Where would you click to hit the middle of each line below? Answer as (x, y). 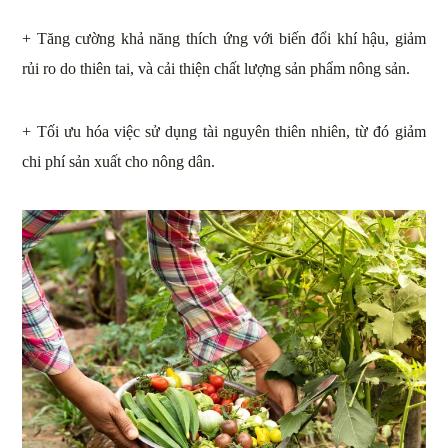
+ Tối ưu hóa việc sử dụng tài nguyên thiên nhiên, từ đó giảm (224, 132)
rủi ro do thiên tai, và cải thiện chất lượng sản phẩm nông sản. (216, 69)
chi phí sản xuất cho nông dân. (119, 162)
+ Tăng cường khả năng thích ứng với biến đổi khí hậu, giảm (224, 39)
